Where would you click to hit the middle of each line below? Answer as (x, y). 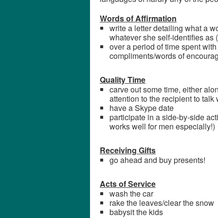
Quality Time (123, 80)
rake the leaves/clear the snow (162, 203)
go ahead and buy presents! (157, 160)
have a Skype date (142, 108)
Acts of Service (128, 184)
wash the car (131, 193)
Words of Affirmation (138, 18)
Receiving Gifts (128, 150)
